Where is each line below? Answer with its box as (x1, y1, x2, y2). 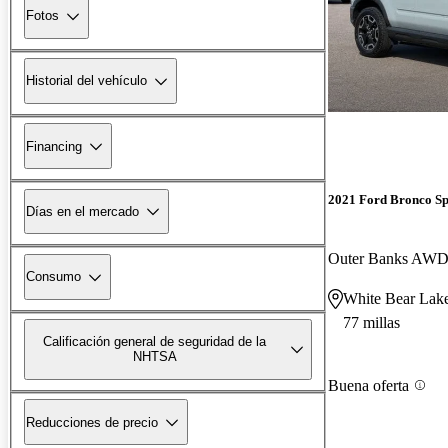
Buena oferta (328, 376, 409, 394)
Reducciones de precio (26, 414, 158, 430)
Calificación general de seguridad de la (43, 334, 267, 350)
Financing (26, 138, 82, 154)
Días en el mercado (26, 203, 139, 219)
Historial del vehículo (26, 73, 147, 89)
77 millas (343, 314, 400, 332)
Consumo (26, 269, 81, 285)
